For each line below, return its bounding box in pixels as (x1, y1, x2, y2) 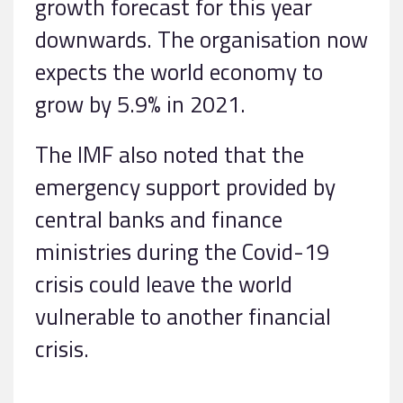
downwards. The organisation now (35, 21, 368, 57)
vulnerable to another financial (35, 298, 331, 334)
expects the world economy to (35, 53, 323, 89)
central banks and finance (35, 201, 282, 237)
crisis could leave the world (35, 265, 292, 301)
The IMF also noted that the (35, 136, 304, 172)
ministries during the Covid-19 (35, 233, 329, 269)
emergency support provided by (35, 168, 336, 204)
